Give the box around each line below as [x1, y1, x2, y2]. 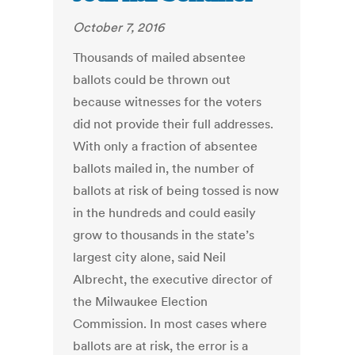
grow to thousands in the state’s [73, 227, 255, 243]
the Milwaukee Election [73, 293, 208, 310]
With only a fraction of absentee [73, 138, 258, 155]
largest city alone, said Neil [73, 249, 227, 265]
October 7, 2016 [73, 19, 165, 36]
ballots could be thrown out [73, 71, 231, 88]
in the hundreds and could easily [73, 204, 257, 221]
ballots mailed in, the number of [73, 160, 255, 177]
